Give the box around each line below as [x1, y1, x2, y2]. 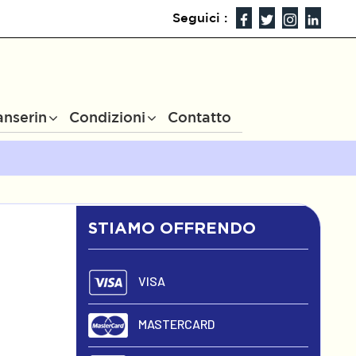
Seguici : [172, 10, 227, 25]
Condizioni [69, 109, 145, 125]
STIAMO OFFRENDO [88, 218, 257, 236]
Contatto [168, 109, 231, 125]
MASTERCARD [136, 315, 215, 331]
